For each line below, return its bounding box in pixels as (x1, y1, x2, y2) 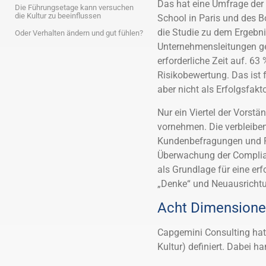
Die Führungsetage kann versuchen (15, 3, 134, 12)
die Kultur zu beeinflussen (15, 11, 101, 20)
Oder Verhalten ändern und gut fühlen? (15, 28, 143, 37)
